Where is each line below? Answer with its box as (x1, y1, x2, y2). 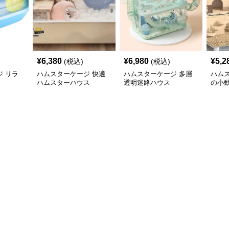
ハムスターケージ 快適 (37, 70, 105, 78)
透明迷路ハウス (124, 79, 170, 87)
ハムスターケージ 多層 (124, 70, 192, 78)
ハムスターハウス (37, 79, 90, 87)
